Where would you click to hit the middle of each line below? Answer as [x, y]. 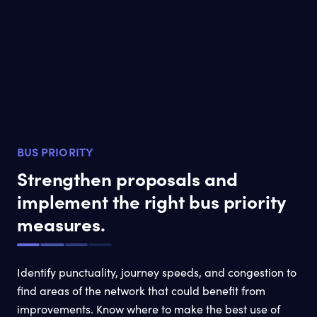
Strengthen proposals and [127, 178]
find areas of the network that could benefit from [141, 290]
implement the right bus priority [151, 201]
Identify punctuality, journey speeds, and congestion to [157, 272]
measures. [62, 223]
